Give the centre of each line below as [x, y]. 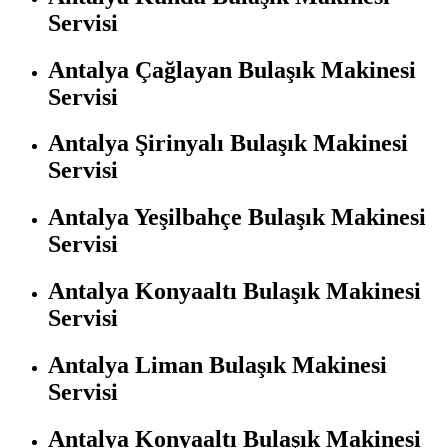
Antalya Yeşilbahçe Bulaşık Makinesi [237, 217]
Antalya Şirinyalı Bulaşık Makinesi [228, 143]
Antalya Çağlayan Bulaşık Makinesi [232, 69]
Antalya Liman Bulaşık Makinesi [217, 365]
